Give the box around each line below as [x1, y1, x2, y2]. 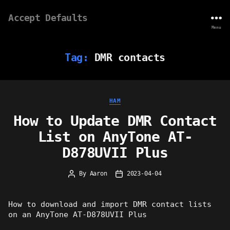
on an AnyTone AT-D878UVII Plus [8, 210, 147, 219]
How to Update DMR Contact [13, 112, 217, 130]
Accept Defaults [8, 12, 88, 23]
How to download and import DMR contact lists [8, 200, 212, 209]
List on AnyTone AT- [37, 128, 193, 146]
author [71, 180, 92, 187]
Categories [114, 94, 160, 103]
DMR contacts [94, 51, 165, 64]
